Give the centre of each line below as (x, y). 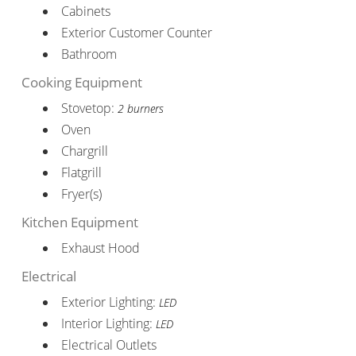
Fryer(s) (81, 193)
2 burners (140, 108)
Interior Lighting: (108, 323)
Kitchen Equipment (79, 222)
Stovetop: (89, 108)
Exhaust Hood (100, 248)
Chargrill (84, 151)
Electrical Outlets (108, 344)
